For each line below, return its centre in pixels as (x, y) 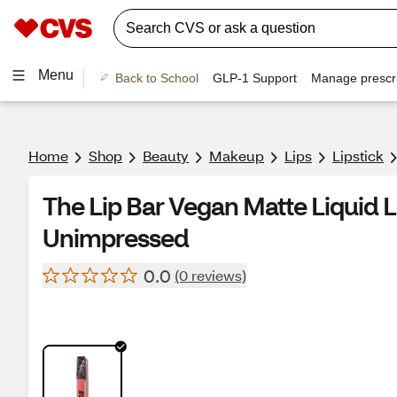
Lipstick (358, 156)
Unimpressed (116, 237)
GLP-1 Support (254, 78)
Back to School (156, 78)
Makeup (237, 156)
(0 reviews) (210, 275)
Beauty (166, 156)
